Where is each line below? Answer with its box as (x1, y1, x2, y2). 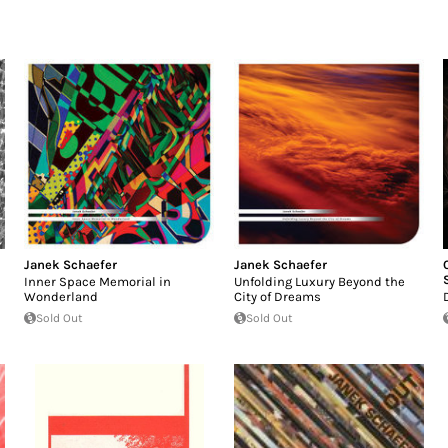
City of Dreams (233, 288, 321, 304)
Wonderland (24, 288, 99, 304)
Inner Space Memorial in (24, 273, 172, 289)
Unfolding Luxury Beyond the (233, 273, 405, 289)
